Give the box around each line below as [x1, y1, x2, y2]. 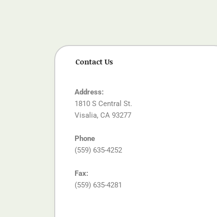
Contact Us [76, 56, 113, 67]
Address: [75, 87, 104, 96]
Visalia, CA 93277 [75, 110, 131, 120]
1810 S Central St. [75, 99, 132, 108]
